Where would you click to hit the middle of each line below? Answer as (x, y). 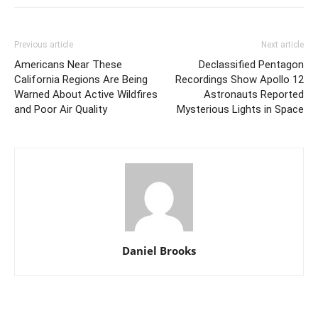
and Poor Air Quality (61, 110)
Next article (283, 45)
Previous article (44, 45)
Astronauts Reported (254, 95)
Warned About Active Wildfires (86, 95)
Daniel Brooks (159, 251)
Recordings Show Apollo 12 (240, 80)
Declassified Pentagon (251, 65)
